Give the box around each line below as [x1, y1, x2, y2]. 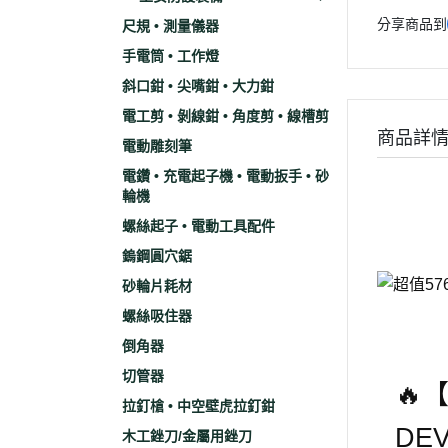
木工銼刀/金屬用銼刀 [122, 428, 252, 444]
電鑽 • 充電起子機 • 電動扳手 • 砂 [122, 168, 329, 184]
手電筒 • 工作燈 [122, 48, 219, 64]
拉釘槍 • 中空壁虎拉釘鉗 [122, 398, 275, 414]
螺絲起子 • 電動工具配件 [122, 218, 275, 234]
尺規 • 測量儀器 [122, 18, 219, 34]
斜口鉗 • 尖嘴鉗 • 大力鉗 [122, 78, 274, 94]
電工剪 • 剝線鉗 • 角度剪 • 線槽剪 [122, 108, 329, 124]
